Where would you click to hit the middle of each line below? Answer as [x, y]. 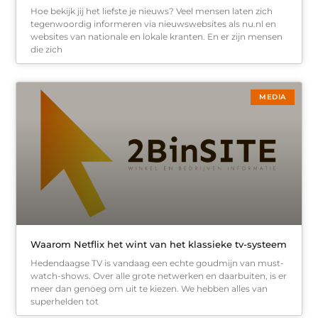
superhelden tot [65, 301]
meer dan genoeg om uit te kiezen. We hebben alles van [149, 288]
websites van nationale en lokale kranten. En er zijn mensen [157, 37]
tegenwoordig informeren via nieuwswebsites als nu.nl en [154, 24]
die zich [47, 50]
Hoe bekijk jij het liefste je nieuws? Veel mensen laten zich [152, 11]
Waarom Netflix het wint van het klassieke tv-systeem [159, 244]
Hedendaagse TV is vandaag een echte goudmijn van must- [158, 263]
